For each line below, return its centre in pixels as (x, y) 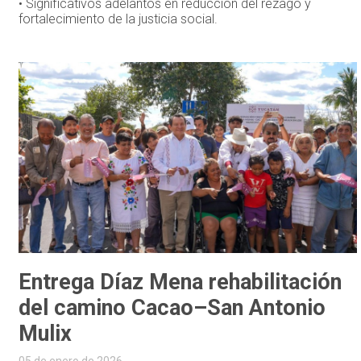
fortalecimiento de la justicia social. (118, 19)
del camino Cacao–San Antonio (172, 308)
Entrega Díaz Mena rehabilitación (180, 282)
